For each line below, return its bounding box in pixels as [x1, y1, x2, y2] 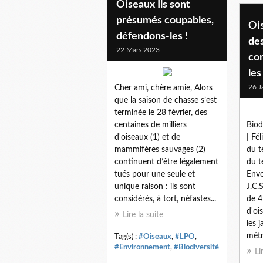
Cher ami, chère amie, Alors [114, 83, 213, 92]
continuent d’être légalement [114, 157, 218, 166]
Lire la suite [123, 210, 163, 219]
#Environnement [114, 243, 170, 251]
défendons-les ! [116, 31, 188, 42]
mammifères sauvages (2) [114, 145, 205, 154]
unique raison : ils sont [114, 182, 195, 191]
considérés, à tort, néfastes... [114, 194, 216, 203]
